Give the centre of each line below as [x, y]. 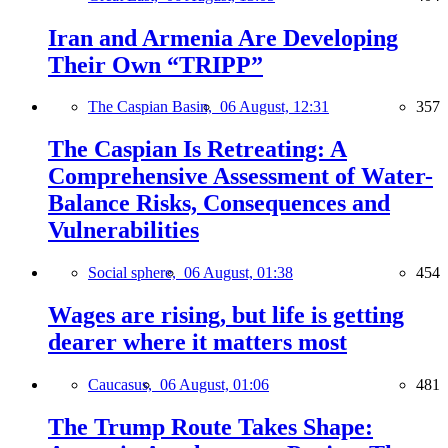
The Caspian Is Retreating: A [197, 149]
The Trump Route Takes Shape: [210, 426]
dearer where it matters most [197, 342]
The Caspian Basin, [154, 107]
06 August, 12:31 [274, 107]
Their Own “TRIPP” [155, 64]
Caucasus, [124, 385]
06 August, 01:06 [214, 385]
